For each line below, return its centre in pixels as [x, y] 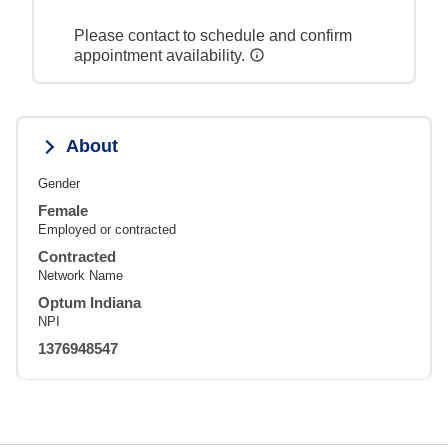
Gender [59, 183]
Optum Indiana [89, 302]
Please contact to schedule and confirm [213, 35]
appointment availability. [161, 55]
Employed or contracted [107, 229]
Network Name [80, 275]
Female [63, 210]
